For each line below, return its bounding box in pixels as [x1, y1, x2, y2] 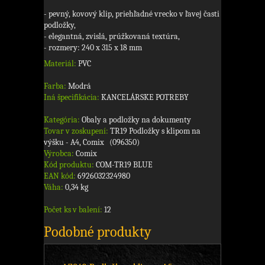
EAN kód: [44, 171, 76, 182]
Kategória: [44, 115, 80, 125]
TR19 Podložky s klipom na [110, 126, 201, 137]
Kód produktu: [44, 160, 94, 170]
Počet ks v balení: [44, 205, 102, 215]
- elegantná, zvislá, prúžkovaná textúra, [44, 31, 180, 42]
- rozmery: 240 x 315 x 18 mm [44, 43, 142, 53]
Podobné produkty [44, 224, 151, 241]
